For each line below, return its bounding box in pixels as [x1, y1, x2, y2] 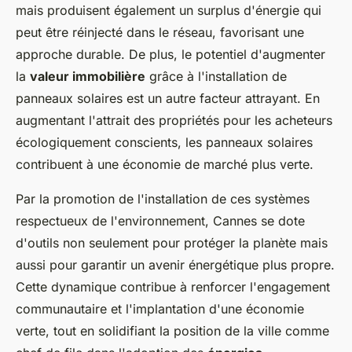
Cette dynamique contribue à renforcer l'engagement [16, 278, 330, 295]
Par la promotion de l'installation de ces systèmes [16, 190, 310, 207]
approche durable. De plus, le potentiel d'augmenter [16, 46, 325, 62]
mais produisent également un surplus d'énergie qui [16, 2, 321, 18]
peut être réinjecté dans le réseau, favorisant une [16, 24, 304, 40]
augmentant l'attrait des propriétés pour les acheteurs [16, 112, 332, 128]
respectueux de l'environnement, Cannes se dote [16, 212, 305, 229]
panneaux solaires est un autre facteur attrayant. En [16, 90, 320, 106]
